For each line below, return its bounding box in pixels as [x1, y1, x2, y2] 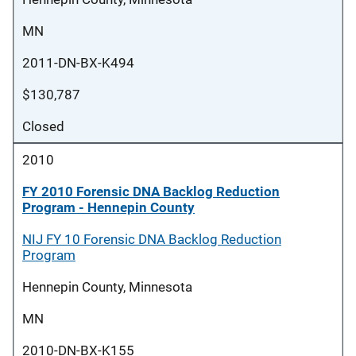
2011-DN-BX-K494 [22, 55, 134, 71]
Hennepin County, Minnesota [22, 279, 192, 295]
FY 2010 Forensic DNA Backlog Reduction [22, 184, 280, 199]
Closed [22, 118, 64, 134]
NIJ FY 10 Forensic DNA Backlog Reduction [22, 231, 281, 247]
